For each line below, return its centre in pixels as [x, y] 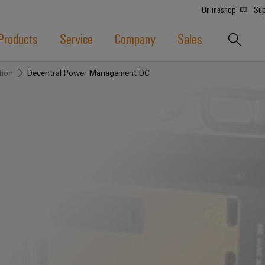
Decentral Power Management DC [88, 72]
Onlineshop [219, 9]
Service [76, 38]
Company [135, 38]
